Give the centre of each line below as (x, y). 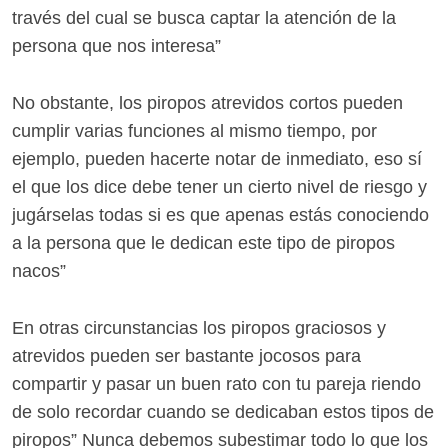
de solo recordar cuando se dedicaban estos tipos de (223, 411)
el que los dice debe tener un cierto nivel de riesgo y (219, 187)
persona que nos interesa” (116, 46)
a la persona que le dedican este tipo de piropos (203, 243)
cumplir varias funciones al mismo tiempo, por (194, 131)
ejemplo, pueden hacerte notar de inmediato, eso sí (217, 159)
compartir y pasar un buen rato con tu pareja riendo (216, 383)
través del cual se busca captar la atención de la (204, 18)
